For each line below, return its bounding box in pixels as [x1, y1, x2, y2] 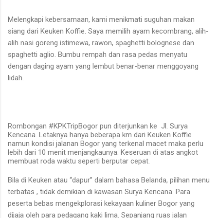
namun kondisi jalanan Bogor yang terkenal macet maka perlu [8, 139, 203, 148]
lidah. [8, 73, 24, 82]
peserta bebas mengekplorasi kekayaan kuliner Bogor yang [8, 199, 195, 208]
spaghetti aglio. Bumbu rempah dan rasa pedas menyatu [8, 50, 187, 59]
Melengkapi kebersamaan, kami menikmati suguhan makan [8, 15, 195, 24]
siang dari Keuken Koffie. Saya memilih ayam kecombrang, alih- [8, 26, 209, 36]
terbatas [8, 187, 36, 196]
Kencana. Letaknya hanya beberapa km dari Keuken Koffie [8, 130, 192, 139]
